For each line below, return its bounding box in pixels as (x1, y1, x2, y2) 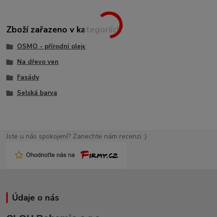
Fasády (16, 73, 39, 82)
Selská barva (16, 88, 57, 97)
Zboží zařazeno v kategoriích (6, 24, 122, 36)
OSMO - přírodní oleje (16, 42, 86, 51)
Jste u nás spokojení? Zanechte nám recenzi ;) (6, 132, 147, 141)
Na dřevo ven (16, 58, 59, 66)
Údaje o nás (12, 192, 59, 204)
